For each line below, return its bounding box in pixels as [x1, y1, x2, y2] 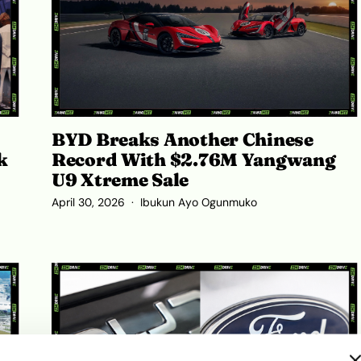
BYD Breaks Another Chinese [52, 127, 313, 151]
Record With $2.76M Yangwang [52, 147, 336, 171]
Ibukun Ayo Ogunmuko [140, 196, 257, 210]
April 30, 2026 [52, 196, 125, 210]
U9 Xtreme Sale [52, 168, 189, 191]
